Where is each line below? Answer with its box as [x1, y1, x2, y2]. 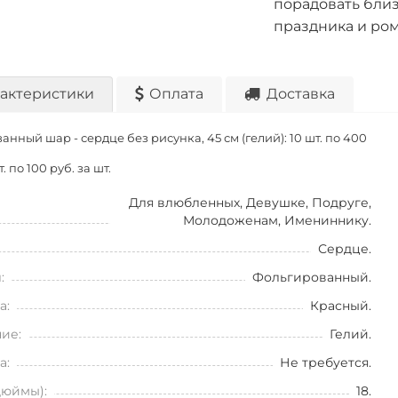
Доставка [267, 85, 335, 102]
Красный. [309, 298, 371, 314]
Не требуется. [279, 354, 371, 370]
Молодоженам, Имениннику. [182, 212, 371, 228]
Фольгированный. [251, 269, 371, 285]
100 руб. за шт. [27, 162, 111, 175]
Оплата [149, 85, 203, 102]
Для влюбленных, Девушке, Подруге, [128, 195, 371, 211]
